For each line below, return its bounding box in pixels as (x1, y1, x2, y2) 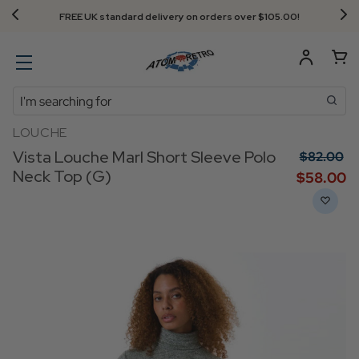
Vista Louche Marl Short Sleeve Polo (13, 147, 276, 167)
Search (13, 87, 52, 104)
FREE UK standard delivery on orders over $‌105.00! (59, 10, 300, 23)
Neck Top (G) (13, 166, 111, 187)
